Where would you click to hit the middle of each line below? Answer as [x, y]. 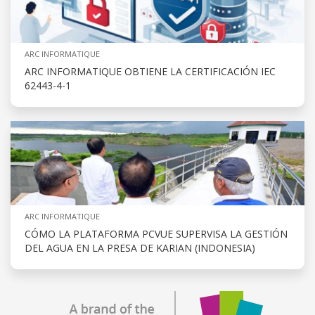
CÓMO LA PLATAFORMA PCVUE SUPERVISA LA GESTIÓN [156, 234]
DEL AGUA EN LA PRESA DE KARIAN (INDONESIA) [140, 248]
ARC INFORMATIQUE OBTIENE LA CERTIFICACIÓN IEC [150, 72]
